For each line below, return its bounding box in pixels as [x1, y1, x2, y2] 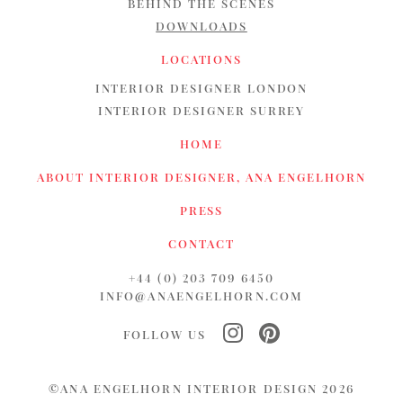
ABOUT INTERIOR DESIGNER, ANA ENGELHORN [37, 169, 366, 184]
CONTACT [168, 236, 235, 251]
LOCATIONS [160, 51, 243, 67]
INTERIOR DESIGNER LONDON [94, 80, 309, 95]
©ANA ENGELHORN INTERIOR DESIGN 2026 [49, 381, 354, 396]
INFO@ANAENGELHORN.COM [99, 288, 304, 303]
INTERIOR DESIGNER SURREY [97, 103, 306, 118]
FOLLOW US [122, 327, 207, 342]
